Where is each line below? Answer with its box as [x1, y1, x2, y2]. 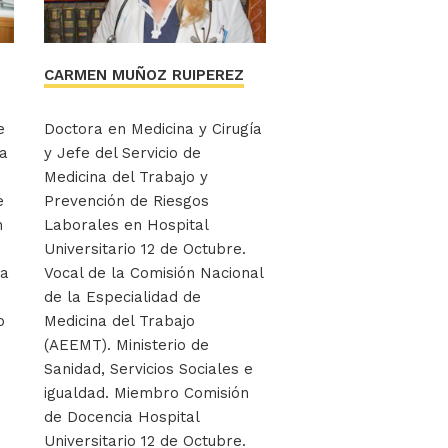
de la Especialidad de [43, 288, 201, 307]
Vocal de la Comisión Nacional [43, 264, 263, 283]
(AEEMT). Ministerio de [43, 336, 209, 355]
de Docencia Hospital [43, 408, 199, 427]
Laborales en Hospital [43, 216, 208, 235]
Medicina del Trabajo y [43, 168, 208, 187]
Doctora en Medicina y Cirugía [43, 120, 262, 139]
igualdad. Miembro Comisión [43, 384, 249, 403]
